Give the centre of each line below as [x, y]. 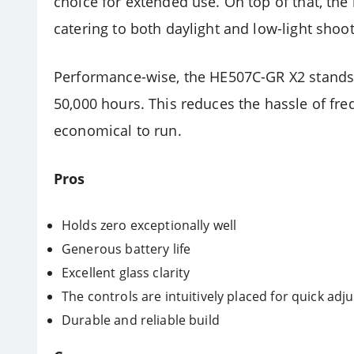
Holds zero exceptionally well [149, 226]
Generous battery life [126, 249]
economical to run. [118, 131]
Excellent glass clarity [126, 273]
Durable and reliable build [141, 320]
